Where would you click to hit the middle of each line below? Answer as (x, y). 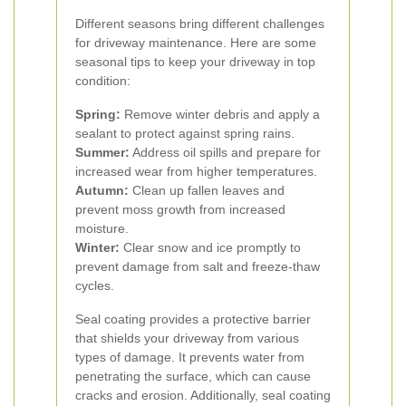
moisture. (102, 228)
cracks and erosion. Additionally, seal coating (203, 395)
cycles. (95, 285)
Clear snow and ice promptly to (210, 247)
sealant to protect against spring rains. (185, 133)
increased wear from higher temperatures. (196, 171)
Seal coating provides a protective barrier (193, 319)
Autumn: (102, 190)
